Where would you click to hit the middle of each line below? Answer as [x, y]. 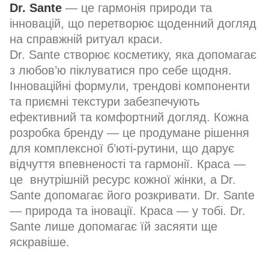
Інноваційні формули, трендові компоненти [130, 86]
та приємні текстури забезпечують [104, 102]
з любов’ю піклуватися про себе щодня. [121, 71]
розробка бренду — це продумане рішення [129, 133]
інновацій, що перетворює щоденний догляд [133, 24]
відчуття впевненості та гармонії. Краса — [128, 164]
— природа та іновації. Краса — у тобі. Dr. [128, 211]
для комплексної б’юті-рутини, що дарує [122, 149]
